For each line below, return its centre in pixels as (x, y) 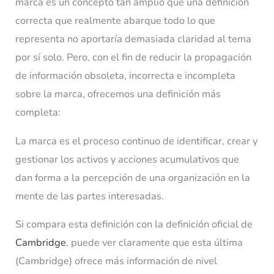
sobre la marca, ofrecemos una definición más (118, 94)
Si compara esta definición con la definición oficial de (134, 224)
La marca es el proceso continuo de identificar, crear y (137, 141)
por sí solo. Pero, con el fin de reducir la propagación (134, 57)
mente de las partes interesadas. (90, 196)
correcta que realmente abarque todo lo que (116, 21)
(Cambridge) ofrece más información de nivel (117, 261)
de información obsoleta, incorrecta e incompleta (126, 76)
